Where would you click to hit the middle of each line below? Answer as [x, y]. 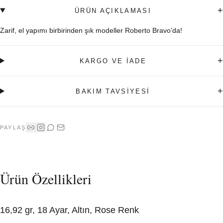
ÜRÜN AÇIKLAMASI [113, 10]
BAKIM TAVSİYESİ [113, 91]
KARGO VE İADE [113, 61]
